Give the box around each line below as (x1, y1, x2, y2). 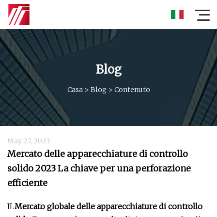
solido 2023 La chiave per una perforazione (7, 163, 191, 174)
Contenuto (114, 85, 150, 94)
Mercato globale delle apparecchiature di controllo (15, 201, 202, 211)
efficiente (7, 177, 47, 188)
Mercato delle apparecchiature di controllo (7, 148, 188, 159)
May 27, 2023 (7, 137, 50, 145)
